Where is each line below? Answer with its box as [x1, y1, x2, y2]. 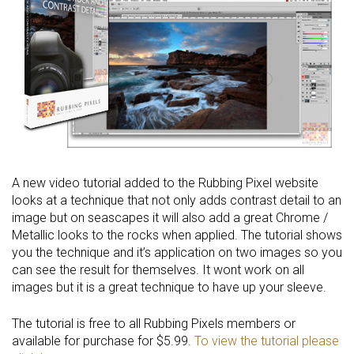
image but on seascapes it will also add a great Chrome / [12, 209, 328, 225]
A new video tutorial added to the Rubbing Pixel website [12, 175, 318, 190]
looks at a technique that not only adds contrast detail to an [12, 192, 341, 208]
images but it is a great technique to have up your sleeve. [12, 279, 326, 295]
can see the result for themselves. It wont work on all [12, 262, 304, 277]
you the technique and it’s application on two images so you [12, 244, 342, 260]
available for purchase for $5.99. [12, 333, 194, 348]
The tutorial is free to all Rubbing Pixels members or [12, 315, 296, 331]
